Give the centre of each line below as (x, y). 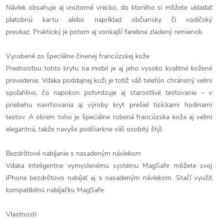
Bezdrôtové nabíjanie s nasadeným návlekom (73, 154)
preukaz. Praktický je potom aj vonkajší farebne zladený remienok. (105, 32)
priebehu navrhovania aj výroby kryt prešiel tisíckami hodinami (109, 105)
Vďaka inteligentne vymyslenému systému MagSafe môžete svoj (109, 166)
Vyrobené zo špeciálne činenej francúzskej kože (78, 56)
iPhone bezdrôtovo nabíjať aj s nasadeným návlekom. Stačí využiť (109, 178)
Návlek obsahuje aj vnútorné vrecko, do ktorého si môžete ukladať (109, 8)
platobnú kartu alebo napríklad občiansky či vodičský (109, 20)
